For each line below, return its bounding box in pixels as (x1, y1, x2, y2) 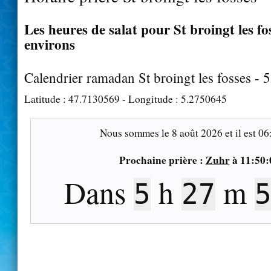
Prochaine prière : (119, 152, 206, 168)
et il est (222, 125, 258, 140)
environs (24, 33, 75, 54)
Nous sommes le (99, 125, 172, 140)
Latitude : (24, 91, 68, 106)
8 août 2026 (171, 125, 223, 140)
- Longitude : (120, 91, 181, 106)
